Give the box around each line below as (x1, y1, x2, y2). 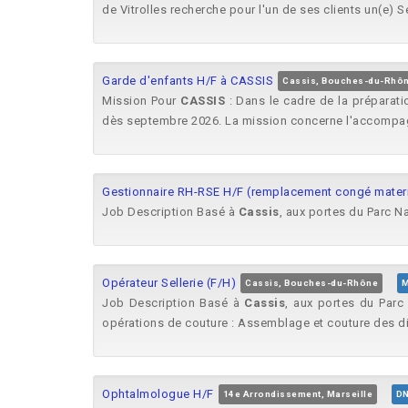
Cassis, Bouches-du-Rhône (245, 278, 378, 288)
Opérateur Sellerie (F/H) (102, 276, 236, 290)
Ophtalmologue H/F (102, 387, 214, 401)
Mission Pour (102, 94, 181, 107)
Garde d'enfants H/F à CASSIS (102, 74, 273, 87)
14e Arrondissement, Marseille (222, 389, 372, 399)
